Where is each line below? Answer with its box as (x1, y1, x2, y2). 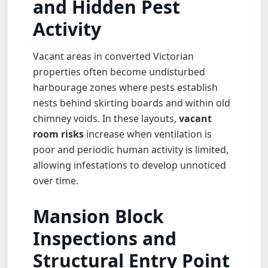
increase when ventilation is (84, 127, 212, 141)
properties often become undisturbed (33, 65, 205, 78)
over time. (33, 174, 78, 187)
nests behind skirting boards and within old (33, 96, 230, 109)
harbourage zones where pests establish (33, 81, 218, 94)
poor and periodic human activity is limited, (33, 143, 229, 156)
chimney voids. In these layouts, (33, 112, 179, 125)
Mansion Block (33, 204, 164, 229)
